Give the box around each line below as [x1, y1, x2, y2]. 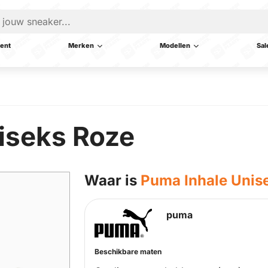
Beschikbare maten [95, 246, 162, 256]
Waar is [84, 172, 141, 189]
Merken [68, 41, 95, 50]
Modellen [160, 41, 191, 50]
